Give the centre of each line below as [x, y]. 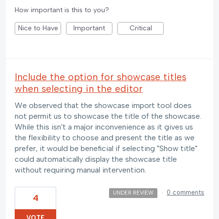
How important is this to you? [62, 10]
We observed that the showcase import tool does [103, 106]
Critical [141, 28]
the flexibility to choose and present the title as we [105, 138]
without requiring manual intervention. [80, 170]
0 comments [186, 192]
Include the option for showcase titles [100, 77]
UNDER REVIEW [133, 193]
